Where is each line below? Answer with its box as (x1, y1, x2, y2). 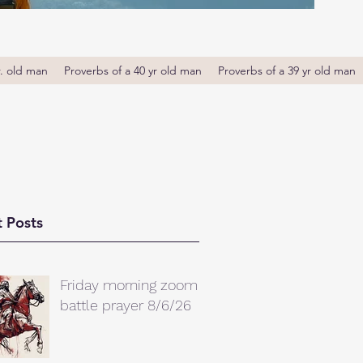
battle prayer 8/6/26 (60, 297, 191, 314)
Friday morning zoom (60, 276, 198, 293)
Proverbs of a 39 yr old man (218, 63, 356, 78)
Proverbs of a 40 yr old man (64, 63, 202, 78)
